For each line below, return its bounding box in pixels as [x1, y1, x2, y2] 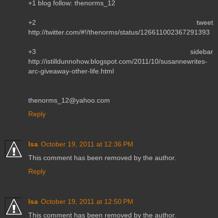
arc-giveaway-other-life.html [28, 67, 114, 75]
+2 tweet [28, 18, 213, 26]
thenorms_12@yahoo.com [28, 96, 110, 104]
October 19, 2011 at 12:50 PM [41, 197, 133, 205]
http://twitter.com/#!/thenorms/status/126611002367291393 [28, 28, 210, 36]
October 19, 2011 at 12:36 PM [41, 140, 133, 148]
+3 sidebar [28, 47, 213, 55]
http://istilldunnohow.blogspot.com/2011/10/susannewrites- [28, 57, 207, 65]
